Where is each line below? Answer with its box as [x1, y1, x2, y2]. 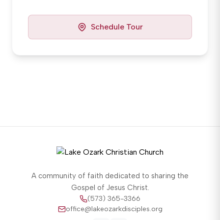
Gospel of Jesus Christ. [71, 183, 149, 192]
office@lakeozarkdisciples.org [65, 205, 163, 213]
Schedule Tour [91, 22, 143, 31]
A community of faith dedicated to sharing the [31, 171, 189, 180]
